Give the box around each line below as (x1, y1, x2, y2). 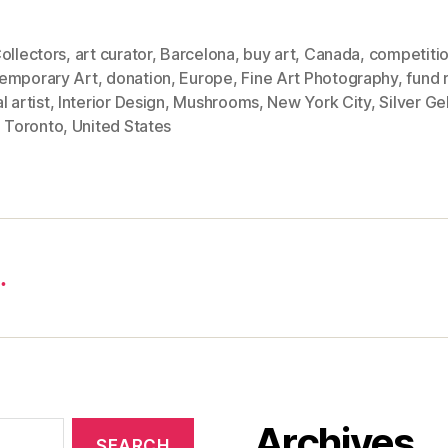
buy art (243, 43, 296, 64)
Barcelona (160, 43, 235, 64)
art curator (74, 43, 152, 64)
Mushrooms (173, 91, 259, 112)
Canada (303, 43, 361, 64)
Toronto (4, 115, 64, 136)
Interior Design (57, 91, 165, 112)
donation (106, 67, 171, 88)
